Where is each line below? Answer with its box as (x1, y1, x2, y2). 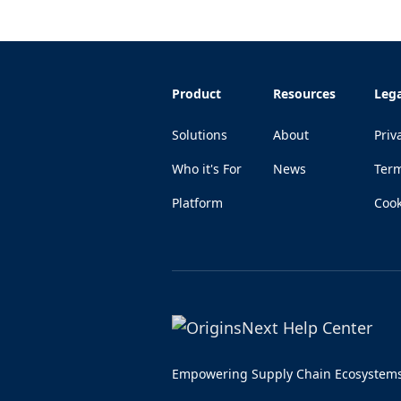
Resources (273, 85, 336, 103)
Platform (172, 194, 223, 212)
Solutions (172, 126, 227, 144)
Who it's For (172, 160, 242, 178)
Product (172, 85, 221, 103)
